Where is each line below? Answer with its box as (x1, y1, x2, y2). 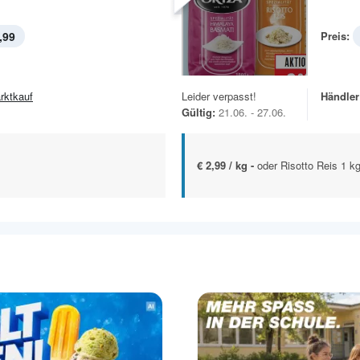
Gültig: (182, 104, 215, 120)
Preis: (321, 28, 350, 44)
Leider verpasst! (182, 88, 256, 104)
